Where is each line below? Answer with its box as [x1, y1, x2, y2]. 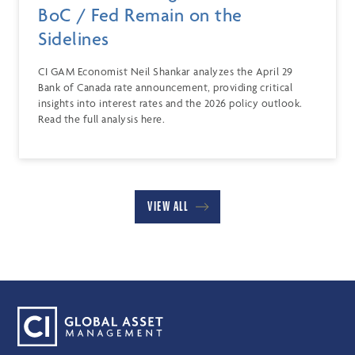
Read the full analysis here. [38, 113, 165, 126]
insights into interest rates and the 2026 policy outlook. [38, 97, 303, 110]
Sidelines [38, 28, 109, 51]
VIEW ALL [147, 199, 188, 215]
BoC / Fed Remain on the [38, 4, 242, 27]
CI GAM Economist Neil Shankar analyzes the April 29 [38, 65, 293, 78]
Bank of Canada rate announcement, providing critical [38, 81, 292, 94]
